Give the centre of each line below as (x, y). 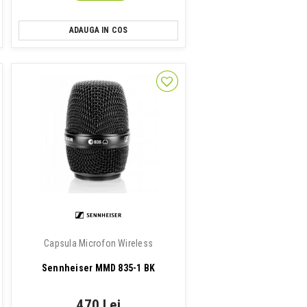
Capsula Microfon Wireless (99, 243)
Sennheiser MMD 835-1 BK (98, 268)
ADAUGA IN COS (98, 30)
